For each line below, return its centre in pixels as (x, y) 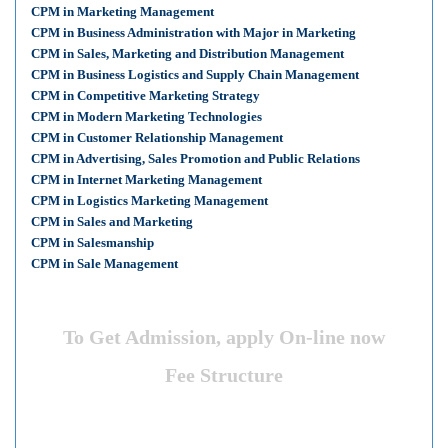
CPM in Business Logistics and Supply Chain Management (195, 74)
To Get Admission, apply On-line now (224, 337)
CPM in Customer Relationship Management (157, 137)
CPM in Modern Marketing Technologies (146, 116)
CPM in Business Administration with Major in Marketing (193, 32)
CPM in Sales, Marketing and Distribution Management (187, 53)
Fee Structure (224, 375)
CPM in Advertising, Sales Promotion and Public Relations (195, 158)
